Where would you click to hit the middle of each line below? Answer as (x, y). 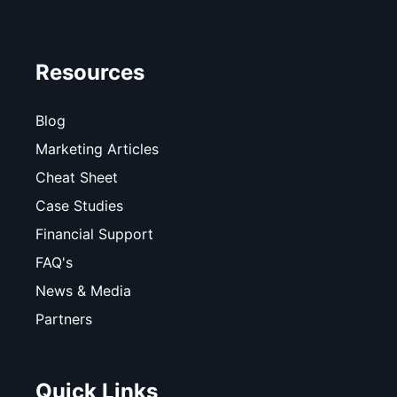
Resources (90, 72)
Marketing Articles (97, 148)
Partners (64, 319)
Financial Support (94, 234)
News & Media (83, 290)
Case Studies (79, 205)
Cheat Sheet (77, 177)
